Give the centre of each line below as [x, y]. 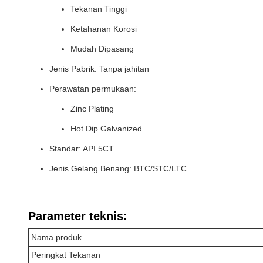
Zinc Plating [92, 109]
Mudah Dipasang [102, 49]
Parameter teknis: [78, 216]
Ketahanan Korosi [104, 29]
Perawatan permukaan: [93, 89]
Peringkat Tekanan [66, 255]
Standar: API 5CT [82, 149]
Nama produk [56, 237]
